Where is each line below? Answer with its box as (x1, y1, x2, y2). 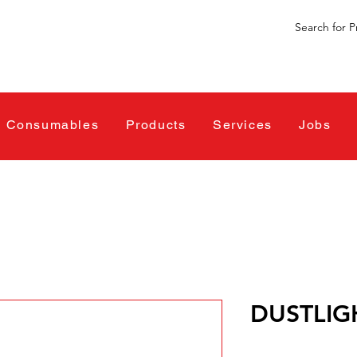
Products (125, 117, 186, 132)
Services (212, 117, 273, 132)
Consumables (6, 117, 100, 132)
